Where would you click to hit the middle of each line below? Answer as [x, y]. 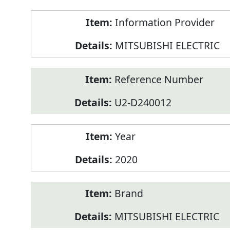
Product [49, 17]
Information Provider [165, 23]
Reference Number [159, 80]
